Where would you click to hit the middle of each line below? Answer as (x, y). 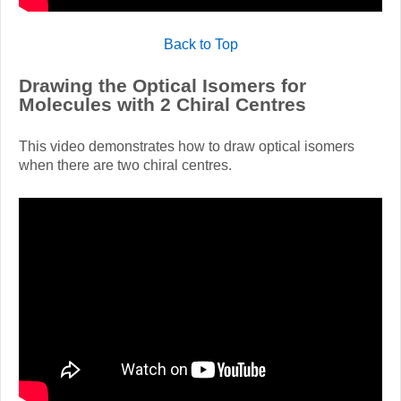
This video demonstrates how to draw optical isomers (187, 146)
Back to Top (200, 44)
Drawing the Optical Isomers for (162, 86)
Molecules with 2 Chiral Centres (162, 105)
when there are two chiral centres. (125, 165)
